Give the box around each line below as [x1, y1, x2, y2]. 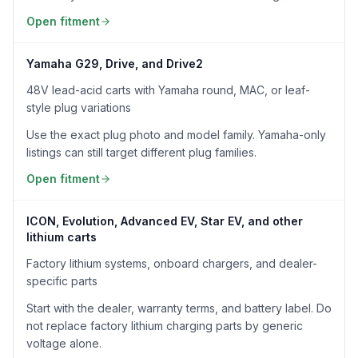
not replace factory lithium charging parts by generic [26, 319, 303, 332]
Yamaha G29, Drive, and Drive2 [26, 57, 203, 70]
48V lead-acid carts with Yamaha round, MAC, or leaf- [26, 83, 310, 97]
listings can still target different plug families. [26, 145, 257, 159]
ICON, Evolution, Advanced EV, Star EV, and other [26, 214, 303, 228]
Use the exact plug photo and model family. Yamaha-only [26, 128, 326, 141]
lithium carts [26, 230, 97, 244]
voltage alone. [26, 336, 101, 350]
